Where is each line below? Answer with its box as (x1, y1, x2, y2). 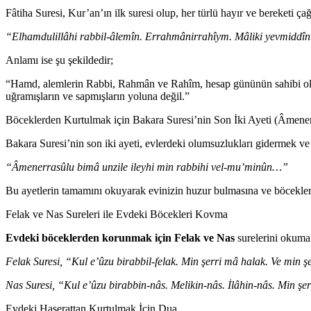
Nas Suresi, (6, 278, 55, 291)
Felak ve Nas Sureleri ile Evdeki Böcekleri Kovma (6, 208, 228, 220)
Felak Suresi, (6, 255, 62, 267)
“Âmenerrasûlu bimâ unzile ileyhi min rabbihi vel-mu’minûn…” (6, 160, 288, 173)
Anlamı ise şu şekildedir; (6, 53, 113, 66)
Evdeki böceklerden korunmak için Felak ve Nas (6, 231, 235, 244)
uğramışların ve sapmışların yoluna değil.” (6, 90, 190, 102)
